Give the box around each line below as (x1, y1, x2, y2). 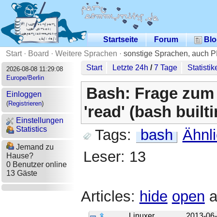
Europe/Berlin (6, 74, 44, 81)
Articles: (80, 188, 139, 205)
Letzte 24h (112, 63, 149, 72)
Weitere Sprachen (55, 49, 117, 58)
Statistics (14, 124, 47, 133)
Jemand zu (14, 143, 54, 152)
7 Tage (154, 63, 178, 72)
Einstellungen (14, 116, 63, 124)
